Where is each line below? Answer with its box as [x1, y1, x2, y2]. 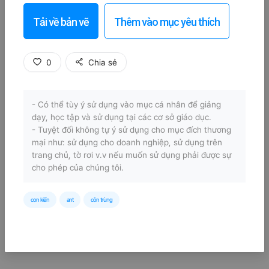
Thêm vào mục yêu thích [114, 16, 220, 28]
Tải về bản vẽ [33, 16, 89, 28]
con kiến [31, 196, 49, 203]
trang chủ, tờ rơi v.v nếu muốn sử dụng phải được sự [32, 150, 231, 160]
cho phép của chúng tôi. [32, 163, 124, 172]
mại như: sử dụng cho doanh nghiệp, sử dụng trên [32, 138, 222, 147]
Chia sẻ [88, 57, 117, 67]
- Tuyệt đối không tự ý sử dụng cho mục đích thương [32, 125, 231, 134]
